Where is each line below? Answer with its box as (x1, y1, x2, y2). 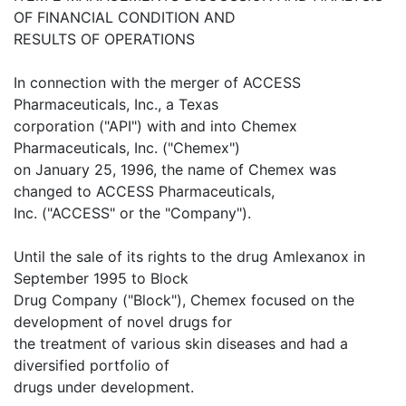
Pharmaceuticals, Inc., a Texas (14, 95, 218, 113)
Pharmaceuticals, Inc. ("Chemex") (14, 139, 240, 157)
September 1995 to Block (14, 269, 188, 287)
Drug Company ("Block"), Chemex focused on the (14, 291, 354, 309)
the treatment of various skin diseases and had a (14, 334, 348, 353)
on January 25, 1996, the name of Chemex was (14, 160, 336, 179)
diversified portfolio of (14, 356, 169, 374)
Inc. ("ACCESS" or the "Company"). (14, 204, 251, 222)
